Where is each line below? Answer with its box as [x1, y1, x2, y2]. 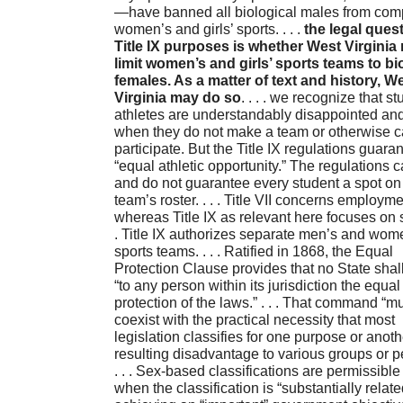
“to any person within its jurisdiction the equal [113, 278, 400, 294]
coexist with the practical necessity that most [113, 312, 395, 328]
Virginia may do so [113, 90, 241, 106]
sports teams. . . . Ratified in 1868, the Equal [113, 244, 393, 260]
